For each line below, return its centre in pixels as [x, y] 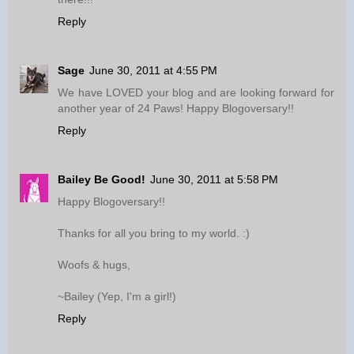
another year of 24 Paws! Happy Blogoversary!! [176, 109]
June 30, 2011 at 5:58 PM [214, 180]
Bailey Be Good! [102, 180]
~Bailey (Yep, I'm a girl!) [117, 297]
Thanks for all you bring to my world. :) [154, 233]
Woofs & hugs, [94, 265]
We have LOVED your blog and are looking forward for [196, 93]
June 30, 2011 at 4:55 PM [153, 71]
